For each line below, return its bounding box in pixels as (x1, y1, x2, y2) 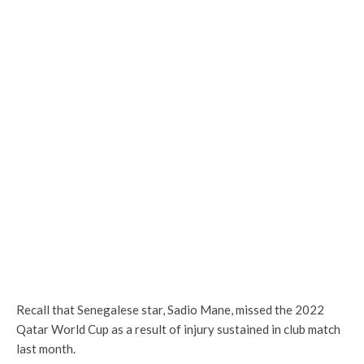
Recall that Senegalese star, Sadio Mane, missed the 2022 (16, 302, 324, 317)
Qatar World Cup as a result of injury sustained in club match (16, 322, 340, 336)
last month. (16, 341, 76, 356)
